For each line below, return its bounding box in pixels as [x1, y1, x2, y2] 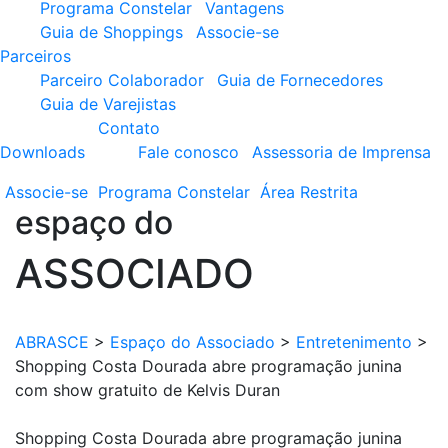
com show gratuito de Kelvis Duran [15, 380, 280, 400]
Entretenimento [296, 332, 412, 352]
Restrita [300, 182, 358, 202]
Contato [98, 118, 160, 138]
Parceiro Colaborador [40, 70, 204, 90]
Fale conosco [138, 142, 239, 162]
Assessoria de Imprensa [252, 142, 431, 162]
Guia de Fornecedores [217, 70, 383, 90]
